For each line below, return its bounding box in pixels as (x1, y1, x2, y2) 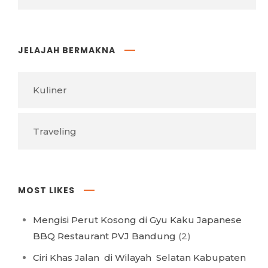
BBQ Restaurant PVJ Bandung (33, 230, 176, 242)
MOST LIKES (18, 184, 75, 197)
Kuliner (33, 84, 67, 96)
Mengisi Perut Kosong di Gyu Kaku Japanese (33, 214, 242, 226)
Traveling (33, 126, 77, 138)
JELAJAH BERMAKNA (18, 44, 115, 57)
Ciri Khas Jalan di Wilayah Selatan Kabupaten (33, 252, 246, 264)
